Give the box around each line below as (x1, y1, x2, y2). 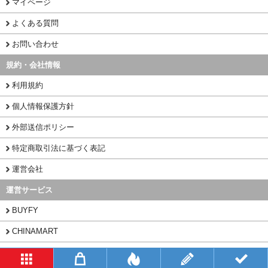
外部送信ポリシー (12, 123, 74, 132)
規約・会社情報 (6, 60, 60, 70)
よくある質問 (12, 19, 59, 28)
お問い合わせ (12, 39, 59, 49)
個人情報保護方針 (12, 102, 74, 111)
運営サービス (6, 185, 53, 195)
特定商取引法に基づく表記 (12, 144, 105, 153)
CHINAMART (12, 227, 58, 236)
